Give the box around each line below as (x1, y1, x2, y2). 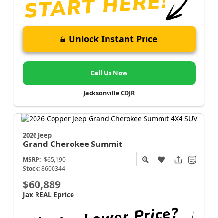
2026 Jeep (22, 130, 52, 140)
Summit (91, 138, 122, 149)
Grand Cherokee (22, 138, 91, 149)
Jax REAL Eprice (22, 189, 74, 199)
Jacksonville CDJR (83, 89, 135, 97)
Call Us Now (91, 69, 127, 78)
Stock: (22, 164, 40, 173)
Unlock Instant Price (69, 33, 158, 45)
